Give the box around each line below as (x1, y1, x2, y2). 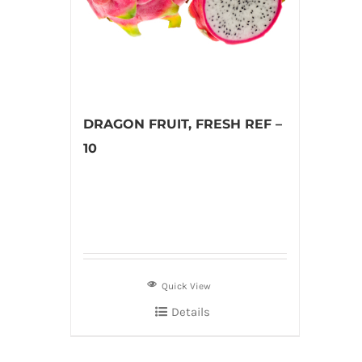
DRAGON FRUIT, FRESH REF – (83, 116, 282, 132)
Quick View (162, 280, 212, 292)
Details (170, 305, 210, 319)
